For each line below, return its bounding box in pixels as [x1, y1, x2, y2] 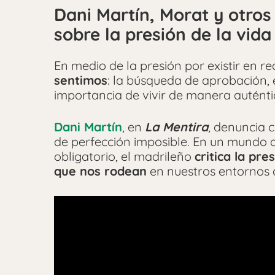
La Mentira [145, 119, 208, 135]
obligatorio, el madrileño [54, 149, 195, 165]
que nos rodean [54, 163, 147, 179]
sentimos [54, 72, 107, 88]
